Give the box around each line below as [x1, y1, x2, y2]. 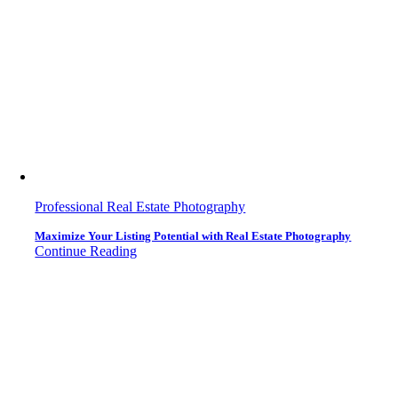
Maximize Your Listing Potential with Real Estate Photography [35, 229, 352, 243]
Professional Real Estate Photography [35, 199, 246, 214]
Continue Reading [35, 243, 138, 259]
